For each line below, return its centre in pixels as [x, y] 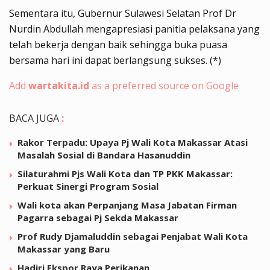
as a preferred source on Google [164, 85]
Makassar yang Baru [64, 249]
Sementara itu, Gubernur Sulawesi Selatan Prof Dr [123, 13]
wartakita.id [59, 85]
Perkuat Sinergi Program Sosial [88, 186]
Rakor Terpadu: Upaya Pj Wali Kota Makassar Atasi [133, 142]
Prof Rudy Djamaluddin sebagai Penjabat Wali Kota [133, 236]
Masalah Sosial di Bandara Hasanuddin [104, 155]
